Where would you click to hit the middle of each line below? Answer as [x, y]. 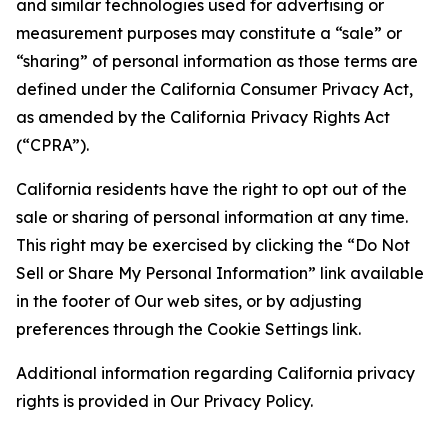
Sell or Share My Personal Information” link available [220, 273]
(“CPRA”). [52, 145]
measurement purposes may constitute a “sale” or [209, 33]
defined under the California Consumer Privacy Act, [214, 89]
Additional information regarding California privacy [215, 373]
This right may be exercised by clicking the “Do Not [213, 245]
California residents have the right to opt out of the [211, 189]
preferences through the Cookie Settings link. [188, 329]
